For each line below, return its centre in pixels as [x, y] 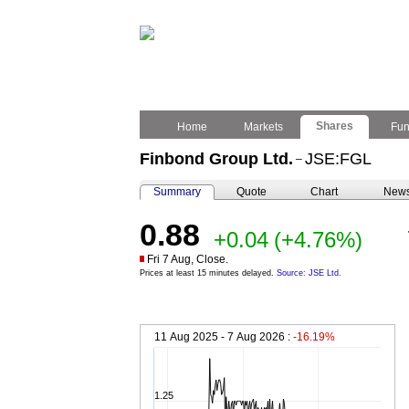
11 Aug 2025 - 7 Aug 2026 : [224, 337]
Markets [263, 127]
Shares [335, 126]
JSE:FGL [338, 159]
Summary [177, 192]
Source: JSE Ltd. [309, 273]
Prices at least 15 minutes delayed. [208, 273]
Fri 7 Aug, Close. [188, 259]
